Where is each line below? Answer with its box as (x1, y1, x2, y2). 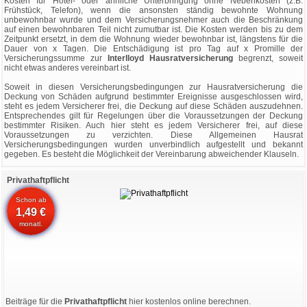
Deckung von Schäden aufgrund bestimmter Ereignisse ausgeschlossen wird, (4, 92, 303, 101)
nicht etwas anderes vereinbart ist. (4, 63, 131, 73)
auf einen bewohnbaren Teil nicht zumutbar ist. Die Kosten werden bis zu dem (4, 25, 303, 34)
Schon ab (15, 196, 47, 204)
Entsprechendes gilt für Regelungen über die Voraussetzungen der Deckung (4, 111, 303, 121)
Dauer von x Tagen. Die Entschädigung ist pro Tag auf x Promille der (4, 44, 303, 53)
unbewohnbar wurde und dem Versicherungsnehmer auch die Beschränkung (4, 15, 303, 25)
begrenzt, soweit (233, 53, 303, 63)
